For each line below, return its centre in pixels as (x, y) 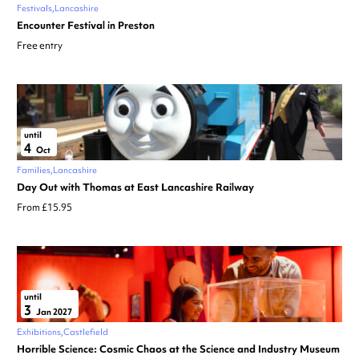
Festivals (34, 8)
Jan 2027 (53, 312)
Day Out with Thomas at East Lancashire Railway (135, 188)
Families (34, 170)
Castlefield (86, 332)
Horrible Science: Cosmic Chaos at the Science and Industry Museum (178, 349)
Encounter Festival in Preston (86, 26)
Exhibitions (39, 332)
